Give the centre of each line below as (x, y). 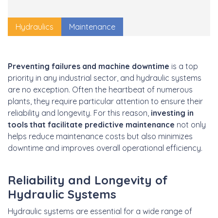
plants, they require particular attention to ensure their (105, 101)
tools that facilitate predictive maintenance (91, 124)
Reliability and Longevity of (88, 180)
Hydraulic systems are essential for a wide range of (100, 211)
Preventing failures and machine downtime (89, 66)
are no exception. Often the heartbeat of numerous (100, 89)
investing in (172, 113)
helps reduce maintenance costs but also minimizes (100, 136)
